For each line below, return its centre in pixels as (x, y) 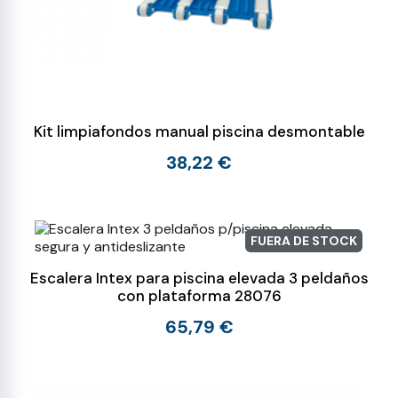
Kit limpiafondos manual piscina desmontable (199, 131)
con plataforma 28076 (199, 296)
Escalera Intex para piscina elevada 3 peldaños (199, 278)
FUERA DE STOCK (304, 241)
